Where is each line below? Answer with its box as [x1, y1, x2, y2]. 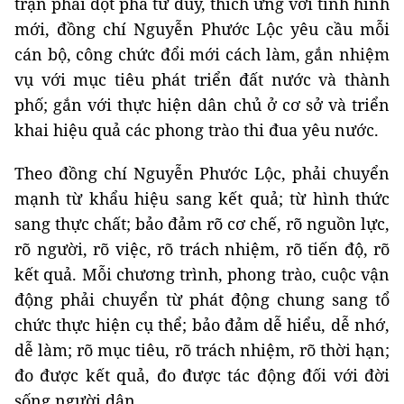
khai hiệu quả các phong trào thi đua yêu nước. [14, 118, 379, 141]
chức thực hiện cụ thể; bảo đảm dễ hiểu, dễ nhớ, [14, 313, 390, 335]
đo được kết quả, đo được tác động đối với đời [14, 363, 390, 386]
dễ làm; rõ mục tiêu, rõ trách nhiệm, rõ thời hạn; [14, 338, 390, 361]
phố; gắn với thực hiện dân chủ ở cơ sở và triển [14, 93, 390, 115]
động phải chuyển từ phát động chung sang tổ [14, 288, 390, 310]
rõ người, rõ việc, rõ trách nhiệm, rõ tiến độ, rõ [14, 237, 390, 260]
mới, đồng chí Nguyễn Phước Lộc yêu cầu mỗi [14, 17, 390, 40]
